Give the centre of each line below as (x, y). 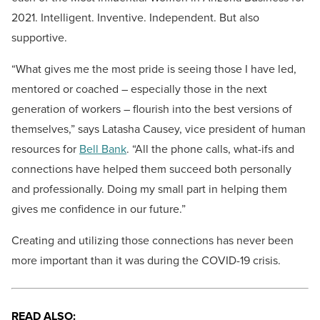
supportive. (39, 38)
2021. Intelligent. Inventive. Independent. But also (135, 18)
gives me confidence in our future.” (99, 209)
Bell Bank (103, 149)
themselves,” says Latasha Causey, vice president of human (159, 129)
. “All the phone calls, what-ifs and (210, 149)
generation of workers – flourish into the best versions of (152, 109)
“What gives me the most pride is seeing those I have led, (154, 69)
